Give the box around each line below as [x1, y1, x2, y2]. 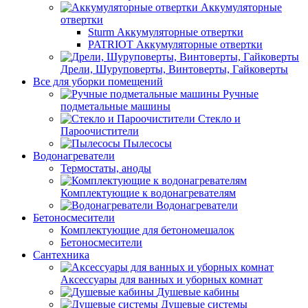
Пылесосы [123, 137, 172, 149]
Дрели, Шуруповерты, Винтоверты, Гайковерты [60, 63, 288, 75]
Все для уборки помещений [33, 76, 163, 87]
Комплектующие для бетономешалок [60, 224, 234, 236]
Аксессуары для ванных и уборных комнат [60, 274, 263, 285]
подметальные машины [60, 100, 170, 112]
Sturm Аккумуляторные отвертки [88, 26, 243, 38]
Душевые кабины [157, 286, 239, 298]
